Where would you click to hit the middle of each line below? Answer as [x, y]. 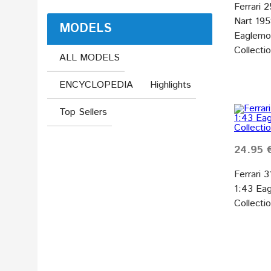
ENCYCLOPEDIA [96, 85]
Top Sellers [83, 112]
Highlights [171, 85]
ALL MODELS [90, 57]
